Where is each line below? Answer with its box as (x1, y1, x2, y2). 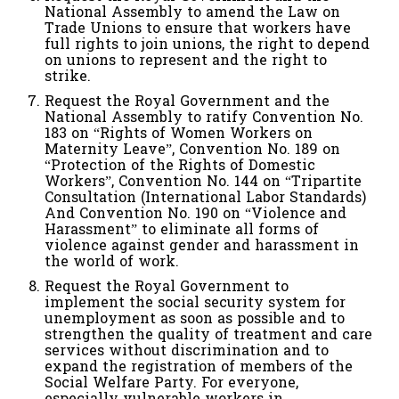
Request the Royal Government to (45, 273, 289, 300)
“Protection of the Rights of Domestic (45, 152, 315, 179)
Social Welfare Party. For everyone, (45, 370, 298, 396)
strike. (45, 63, 91, 90)
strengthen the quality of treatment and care (45, 322, 372, 348)
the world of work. (45, 248, 179, 275)
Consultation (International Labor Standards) (45, 184, 366, 211)
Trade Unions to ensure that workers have (45, 15, 351, 42)
